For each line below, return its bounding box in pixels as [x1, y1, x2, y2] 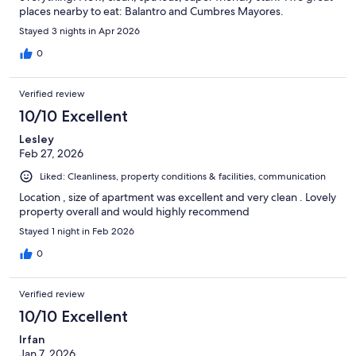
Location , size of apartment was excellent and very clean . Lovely [19, 190, 336, 205]
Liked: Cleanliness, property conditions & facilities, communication [40, 170, 326, 184]
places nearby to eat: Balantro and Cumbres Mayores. [19, 4, 284, 19]
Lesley [19, 132, 54, 147]
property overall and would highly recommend [19, 204, 250, 219]
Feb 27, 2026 [19, 146, 83, 161]
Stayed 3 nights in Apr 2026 [19, 25, 140, 38]
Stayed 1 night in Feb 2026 [19, 225, 134, 238]
